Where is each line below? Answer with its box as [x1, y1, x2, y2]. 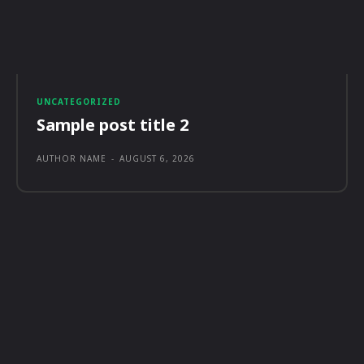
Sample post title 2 [37, 114, 188, 136]
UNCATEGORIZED [37, 96, 121, 108]
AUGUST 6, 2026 [119, 153, 195, 165]
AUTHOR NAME [37, 153, 106, 165]
